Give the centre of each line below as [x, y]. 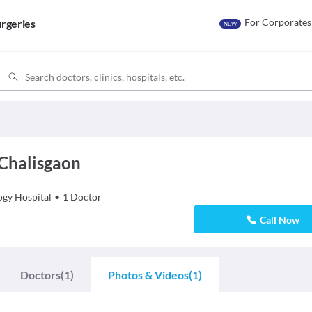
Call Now [280, 219]
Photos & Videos [148, 275]
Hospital [33, 197]
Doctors [40, 275]
